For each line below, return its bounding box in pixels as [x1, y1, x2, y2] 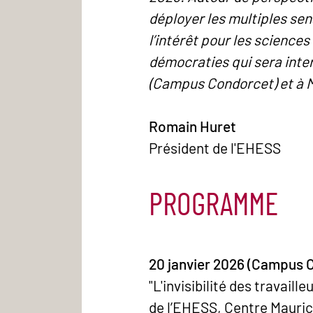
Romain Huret [149, 117, 236, 135]
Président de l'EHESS [149, 138, 281, 156]
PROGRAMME [149, 189, 284, 221]
